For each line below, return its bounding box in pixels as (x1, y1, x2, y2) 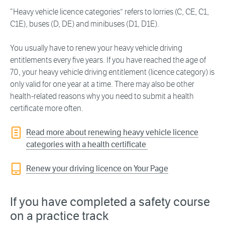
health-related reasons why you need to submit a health (10, 91, 194, 101)
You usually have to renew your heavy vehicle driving (10, 43, 182, 53)
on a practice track (10, 208, 109, 224)
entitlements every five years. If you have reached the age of (10, 55, 206, 65)
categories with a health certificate (26, 140, 148, 150)
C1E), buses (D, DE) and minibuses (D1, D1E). (10, 19, 159, 29)
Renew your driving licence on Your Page (26, 164, 168, 174)
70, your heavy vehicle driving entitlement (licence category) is (10, 67, 214, 77)
